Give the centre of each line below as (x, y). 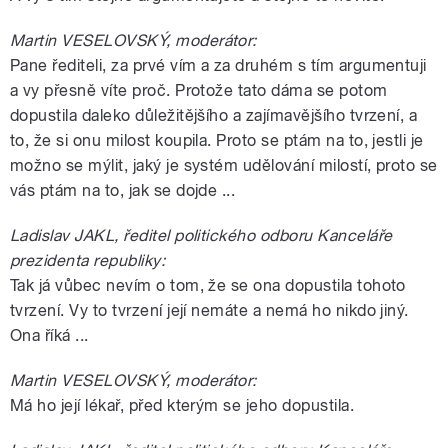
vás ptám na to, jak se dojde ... (123, 190)
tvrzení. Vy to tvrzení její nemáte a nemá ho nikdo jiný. (209, 310)
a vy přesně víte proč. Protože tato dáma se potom (199, 90)
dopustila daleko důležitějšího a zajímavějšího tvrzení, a (214, 115)
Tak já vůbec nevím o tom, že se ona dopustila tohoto (208, 285)
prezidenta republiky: (88, 260)
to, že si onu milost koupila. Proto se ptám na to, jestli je (217, 140)
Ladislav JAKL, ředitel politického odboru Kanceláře (201, 235)
